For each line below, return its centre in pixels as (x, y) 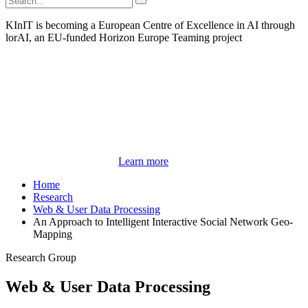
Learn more (143, 162)
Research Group (41, 258)
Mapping (53, 234)
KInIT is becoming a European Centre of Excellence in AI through (150, 25)
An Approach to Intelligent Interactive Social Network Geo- (163, 222)
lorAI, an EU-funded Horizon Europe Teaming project (124, 38)
